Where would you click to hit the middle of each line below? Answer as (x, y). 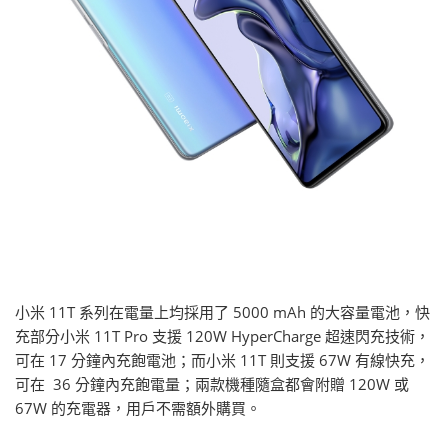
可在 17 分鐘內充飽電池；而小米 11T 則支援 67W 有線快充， (222, 360)
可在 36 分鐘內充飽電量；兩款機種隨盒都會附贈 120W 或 (212, 384)
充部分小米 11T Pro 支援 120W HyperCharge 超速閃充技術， (222, 336)
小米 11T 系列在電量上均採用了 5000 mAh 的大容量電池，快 (222, 312)
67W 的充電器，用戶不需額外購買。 (138, 408)
